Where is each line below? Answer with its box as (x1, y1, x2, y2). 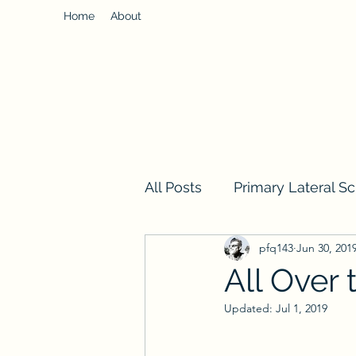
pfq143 (259, 240, 293, 255)
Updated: (224, 301, 276, 315)
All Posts (145, 178, 202, 195)
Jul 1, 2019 (276, 301, 327, 315)
